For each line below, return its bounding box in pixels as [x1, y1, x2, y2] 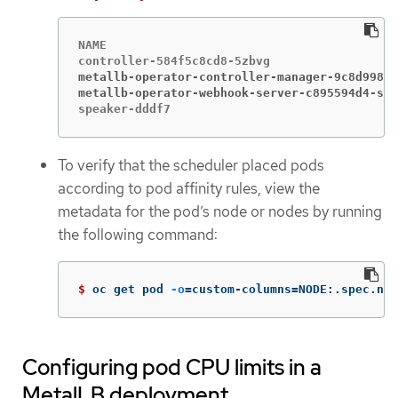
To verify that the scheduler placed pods [58, 155, 324, 175]
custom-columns [192, 282, 291, 296]
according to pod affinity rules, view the [58, 179, 320, 198]
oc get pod [92, 282, 171, 296]
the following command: [58, 225, 218, 244]
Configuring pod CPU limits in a [22, 353, 322, 381]
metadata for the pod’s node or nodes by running [58, 202, 382, 221]
